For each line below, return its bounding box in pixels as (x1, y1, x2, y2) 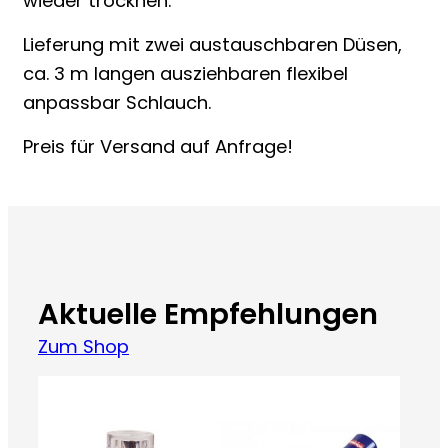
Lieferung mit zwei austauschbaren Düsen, (23, 32, 402, 58)
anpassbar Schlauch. (23, 90, 211, 116)
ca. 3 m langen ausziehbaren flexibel (23, 61, 348, 87)
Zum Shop (38, 333, 129, 359)
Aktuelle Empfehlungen (38, 293, 378, 334)
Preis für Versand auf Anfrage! (23, 134, 293, 160)
